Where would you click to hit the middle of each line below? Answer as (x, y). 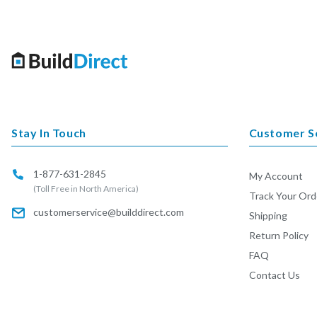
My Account (276, 176)
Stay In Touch (49, 133)
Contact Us (274, 275)
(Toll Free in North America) (86, 189)
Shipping (268, 215)
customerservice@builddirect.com (109, 212)
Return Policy (278, 235)
